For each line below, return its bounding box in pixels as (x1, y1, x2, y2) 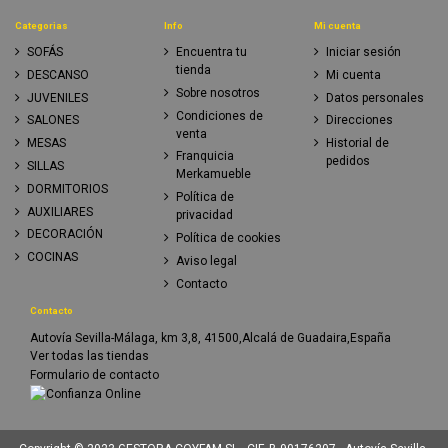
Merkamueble (176, 167, 252, 182)
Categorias (15, 19, 68, 31)
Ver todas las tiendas (30, 349, 149, 364)
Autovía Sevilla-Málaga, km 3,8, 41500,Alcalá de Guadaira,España (30, 330, 391, 345)
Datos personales (325, 90, 424, 105)
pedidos (325, 154, 370, 169)
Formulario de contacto (30, 368, 159, 383)
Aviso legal (176, 253, 238, 268)
